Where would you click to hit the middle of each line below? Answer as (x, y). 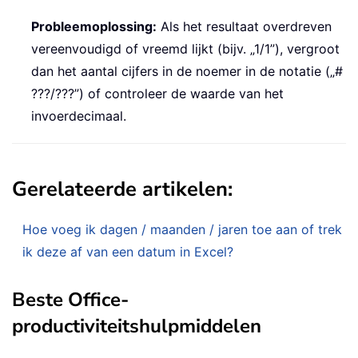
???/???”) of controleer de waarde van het (157, 93)
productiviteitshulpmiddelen (137, 326)
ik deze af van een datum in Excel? (128, 251)
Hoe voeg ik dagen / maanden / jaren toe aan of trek (182, 229)
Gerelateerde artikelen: (122, 189)
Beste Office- (70, 299)
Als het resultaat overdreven (244, 26)
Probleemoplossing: (94, 26)
